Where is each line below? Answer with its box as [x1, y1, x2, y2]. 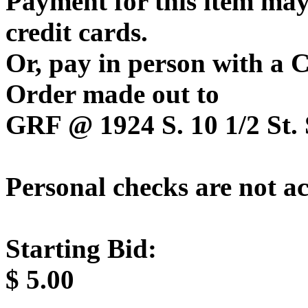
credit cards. [5, 17, 148, 47]
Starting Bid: [5, 234, 157, 264]
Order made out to [5, 79, 219, 109]
